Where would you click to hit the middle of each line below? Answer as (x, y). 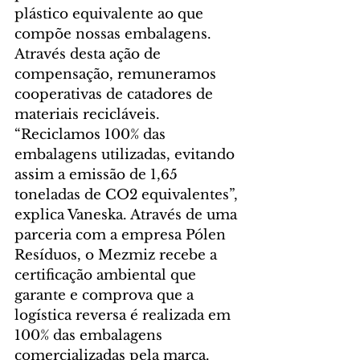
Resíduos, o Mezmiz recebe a (118, 256)
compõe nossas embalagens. (115, 35)
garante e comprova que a (106, 296)
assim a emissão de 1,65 (98, 175)
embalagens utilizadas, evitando (127, 155)
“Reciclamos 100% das (92, 135)
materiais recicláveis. (89, 115)
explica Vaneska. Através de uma (128, 215)
